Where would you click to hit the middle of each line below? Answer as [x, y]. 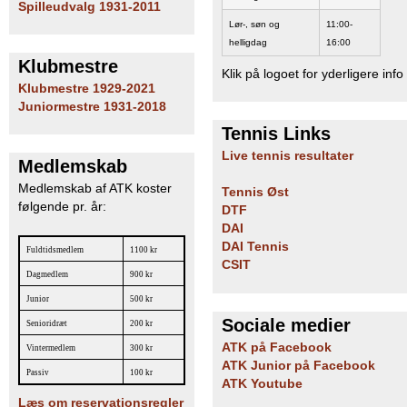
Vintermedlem [51, 347]
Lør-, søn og [254, 24]
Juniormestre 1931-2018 [92, 107]
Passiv [38, 372]
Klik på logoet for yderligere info [313, 74]
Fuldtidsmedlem [55, 249]
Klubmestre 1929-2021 [87, 89]
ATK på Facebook [277, 347]
